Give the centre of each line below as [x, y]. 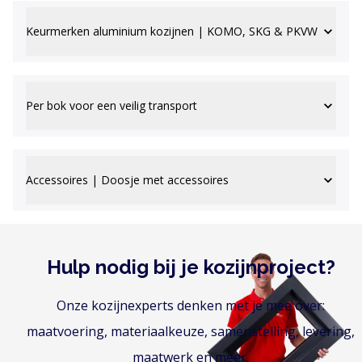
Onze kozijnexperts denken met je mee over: [191, 306]
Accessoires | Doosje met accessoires [127, 179]
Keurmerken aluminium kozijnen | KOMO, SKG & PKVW [172, 31]
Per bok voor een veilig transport [112, 105]
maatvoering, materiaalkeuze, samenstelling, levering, [191, 332]
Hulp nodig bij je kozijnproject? [191, 267]
